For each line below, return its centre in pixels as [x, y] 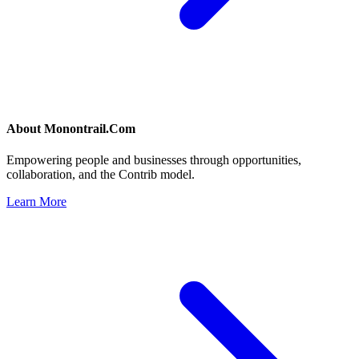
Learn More [36, 202]
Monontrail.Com [90, 129]
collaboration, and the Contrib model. [101, 175]
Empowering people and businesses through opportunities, [154, 160]
